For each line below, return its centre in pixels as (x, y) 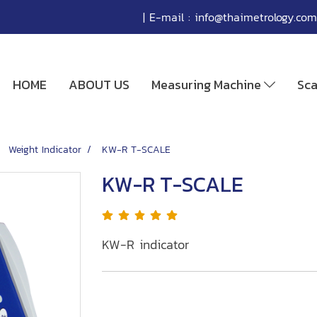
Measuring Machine (208, 85)
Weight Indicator (45, 150)
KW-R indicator (145, 244)
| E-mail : (166, 17)
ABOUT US (99, 85)
